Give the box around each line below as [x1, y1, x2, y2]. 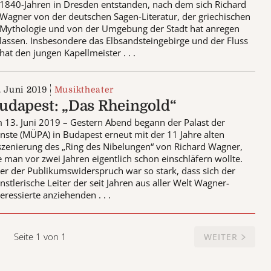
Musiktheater [54, 84, 114, 94]
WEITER [203, 230, 238, 243]
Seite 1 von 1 [14, 230, 67, 243]
